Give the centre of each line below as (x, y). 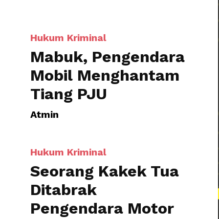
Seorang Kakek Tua (105, 130)
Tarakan (122, 14)
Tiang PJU (69, 16)
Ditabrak (64, 149)
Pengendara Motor (102, 167)
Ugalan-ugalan (88, 186)
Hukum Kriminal (68, 111)
